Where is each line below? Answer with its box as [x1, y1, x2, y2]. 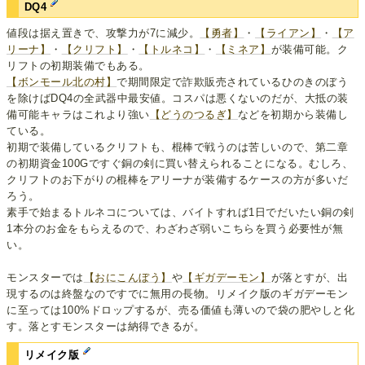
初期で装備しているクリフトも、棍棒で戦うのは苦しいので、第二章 [7, 141, 349, 154]
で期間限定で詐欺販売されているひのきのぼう [117, 76, 349, 89]
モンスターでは [7, 271, 84, 284]
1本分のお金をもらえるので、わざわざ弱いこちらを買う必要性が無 [7, 222, 344, 235]
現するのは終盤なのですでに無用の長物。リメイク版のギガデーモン [7, 288, 349, 301]
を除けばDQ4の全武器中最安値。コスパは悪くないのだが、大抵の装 [7, 92, 349, 105]
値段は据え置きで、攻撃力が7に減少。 [7, 27, 200, 40]
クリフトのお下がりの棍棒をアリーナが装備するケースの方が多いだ [7, 174, 349, 187]
